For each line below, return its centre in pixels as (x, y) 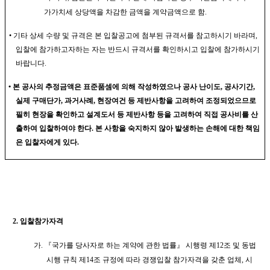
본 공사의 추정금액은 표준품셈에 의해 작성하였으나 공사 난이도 (117, 86)
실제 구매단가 (38, 100)
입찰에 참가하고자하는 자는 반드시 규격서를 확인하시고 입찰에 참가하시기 (138, 49)
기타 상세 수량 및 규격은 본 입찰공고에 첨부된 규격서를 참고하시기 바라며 (134, 35)
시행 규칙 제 (66, 259)
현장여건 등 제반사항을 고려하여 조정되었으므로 (177, 100)
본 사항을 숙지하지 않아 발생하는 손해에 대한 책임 (177, 128)
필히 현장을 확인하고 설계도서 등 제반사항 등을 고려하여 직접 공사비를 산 (137, 114)
